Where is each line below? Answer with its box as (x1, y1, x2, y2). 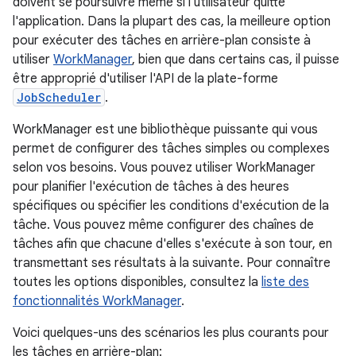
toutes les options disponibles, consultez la (13, 274, 261, 290)
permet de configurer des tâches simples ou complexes (13, 141, 330, 157)
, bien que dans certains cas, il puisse (132, 52, 339, 68)
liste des (261, 274, 309, 290)
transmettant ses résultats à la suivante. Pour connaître (13, 255, 331, 271)
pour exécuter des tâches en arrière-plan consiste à (13, 33, 311, 48)
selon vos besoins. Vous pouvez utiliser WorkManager (13, 160, 315, 176)
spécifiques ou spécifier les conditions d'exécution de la (13, 198, 329, 214)
